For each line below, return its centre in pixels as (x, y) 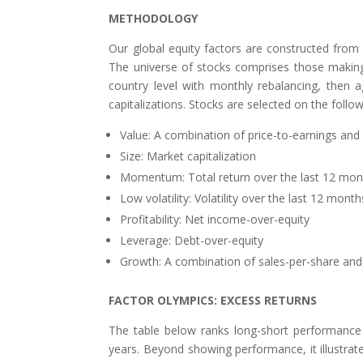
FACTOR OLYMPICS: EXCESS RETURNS (213, 301)
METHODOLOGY (154, 19)
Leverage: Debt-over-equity (192, 241)
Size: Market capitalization (188, 156)
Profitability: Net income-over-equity (215, 220)
